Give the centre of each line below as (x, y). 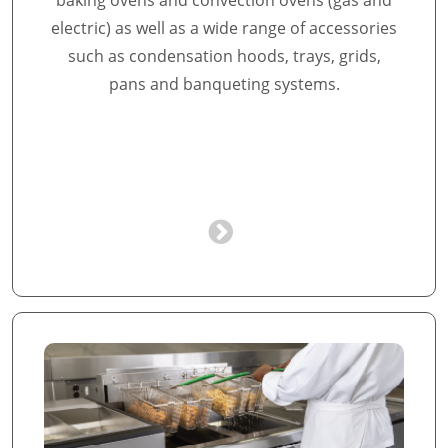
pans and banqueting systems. (224, 84)
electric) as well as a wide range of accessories (224, 28)
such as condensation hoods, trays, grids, (224, 56)
